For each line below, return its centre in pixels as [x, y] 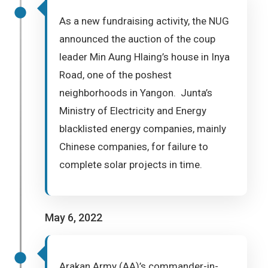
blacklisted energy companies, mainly [143, 129]
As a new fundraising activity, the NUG [144, 21]
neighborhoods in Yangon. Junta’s [136, 93]
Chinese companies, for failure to [134, 147]
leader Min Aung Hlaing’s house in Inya [144, 57]
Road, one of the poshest [115, 75]
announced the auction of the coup [137, 39]
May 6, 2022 [74, 217]
